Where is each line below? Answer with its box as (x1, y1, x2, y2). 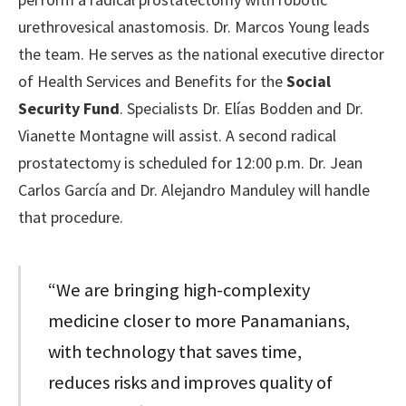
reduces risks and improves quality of (48, 370, 333, 394)
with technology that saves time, (48, 339, 303, 363)
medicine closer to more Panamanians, (48, 308, 351, 333)
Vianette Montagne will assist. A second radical (18, 125, 336, 147)
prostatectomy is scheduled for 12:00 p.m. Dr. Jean (18, 152, 362, 174)
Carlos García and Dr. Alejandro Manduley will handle (18, 179, 370, 201)
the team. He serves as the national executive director (18, 43, 384, 65)
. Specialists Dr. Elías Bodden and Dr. (120, 98, 363, 120)
